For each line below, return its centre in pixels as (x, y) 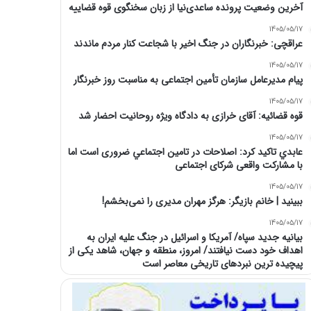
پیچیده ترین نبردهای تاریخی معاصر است (222, 264)
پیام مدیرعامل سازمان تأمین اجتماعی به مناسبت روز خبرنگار (188, 80)
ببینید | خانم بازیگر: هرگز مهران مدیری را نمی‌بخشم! (202, 202)
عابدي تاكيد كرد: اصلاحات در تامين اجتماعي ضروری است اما (185, 152)
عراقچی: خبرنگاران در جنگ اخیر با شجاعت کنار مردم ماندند (188, 44)
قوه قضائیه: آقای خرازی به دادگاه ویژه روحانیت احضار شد (190, 116)
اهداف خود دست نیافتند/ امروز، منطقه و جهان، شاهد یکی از (185, 251)
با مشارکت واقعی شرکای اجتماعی (238, 166)
